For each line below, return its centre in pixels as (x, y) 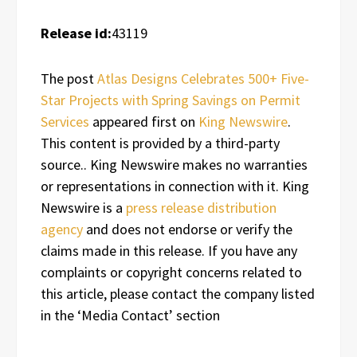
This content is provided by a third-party (160, 143)
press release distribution (201, 208)
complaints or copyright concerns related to (171, 273)
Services (65, 122)
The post (69, 79)
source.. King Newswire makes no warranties (174, 165)
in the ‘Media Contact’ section (130, 316)
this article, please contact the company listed (178, 294)
